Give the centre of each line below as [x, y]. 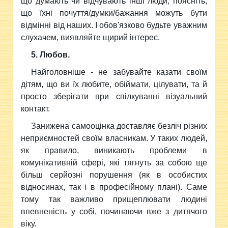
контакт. [36, 109]
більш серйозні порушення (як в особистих [114, 175]
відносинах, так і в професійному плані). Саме [114, 187]
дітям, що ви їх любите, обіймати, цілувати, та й [114, 84]
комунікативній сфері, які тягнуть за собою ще [114, 163]
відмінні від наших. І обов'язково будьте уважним [114, 25]
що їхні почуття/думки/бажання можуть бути [114, 13]
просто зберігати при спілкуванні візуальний [114, 96]
